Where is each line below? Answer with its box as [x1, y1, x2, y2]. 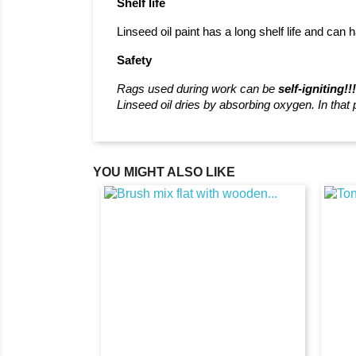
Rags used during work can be [117, 82, 278, 95]
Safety [117, 53, 152, 67]
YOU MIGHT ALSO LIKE [93, 165, 235, 179]
